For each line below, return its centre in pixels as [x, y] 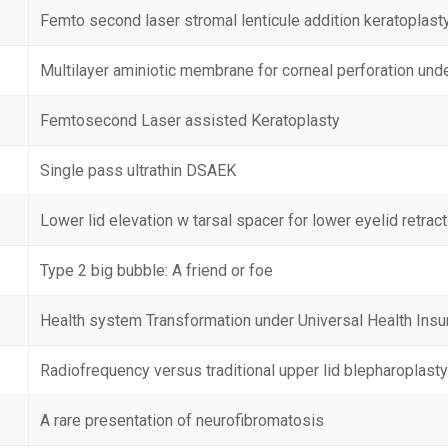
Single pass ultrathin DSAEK [138, 170]
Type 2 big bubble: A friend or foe [157, 270]
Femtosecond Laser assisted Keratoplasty [190, 120]
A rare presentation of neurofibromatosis [182, 420]
